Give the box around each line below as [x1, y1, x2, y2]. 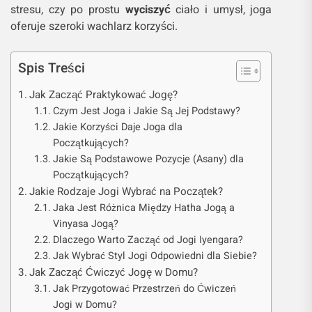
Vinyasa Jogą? [52, 217, 118, 231]
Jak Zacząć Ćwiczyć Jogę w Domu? [29, 265, 198, 280]
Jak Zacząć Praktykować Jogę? [29, 87, 178, 102]
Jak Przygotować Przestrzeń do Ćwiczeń [52, 281, 236, 296]
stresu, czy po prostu [10, 1, 125, 18]
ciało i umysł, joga [170, 1, 272, 18]
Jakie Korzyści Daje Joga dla [52, 120, 182, 134]
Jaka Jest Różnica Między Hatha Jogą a [52, 201, 235, 215]
